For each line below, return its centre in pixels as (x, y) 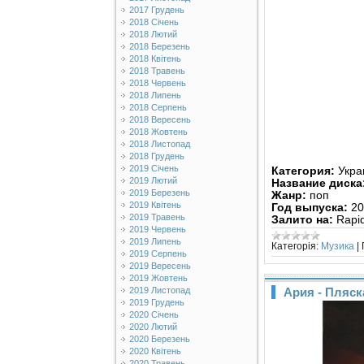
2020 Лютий (153, 327)
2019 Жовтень (158, 278)
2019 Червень (158, 229)
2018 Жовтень (158, 132)
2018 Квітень (155, 58)
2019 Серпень (158, 253)
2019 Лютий (153, 180)
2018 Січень (154, 22)
